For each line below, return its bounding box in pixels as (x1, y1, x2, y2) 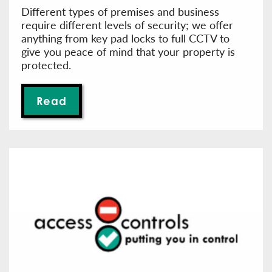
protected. (21, 57, 71, 73)
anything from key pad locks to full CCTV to (21, 30, 229, 46)
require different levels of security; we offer (21, 17, 233, 33)
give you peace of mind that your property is (21, 44, 235, 59)
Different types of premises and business (21, 4, 219, 19)
